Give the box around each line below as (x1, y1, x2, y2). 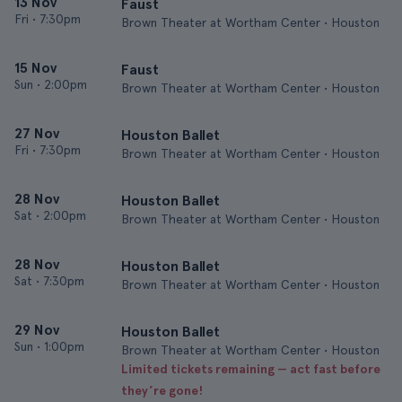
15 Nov (14, 59, 57, 76)
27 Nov (14, 125, 59, 142)
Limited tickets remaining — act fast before (121, 362, 380, 376)
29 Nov (14, 321, 59, 338)
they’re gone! (121, 383, 203, 398)
